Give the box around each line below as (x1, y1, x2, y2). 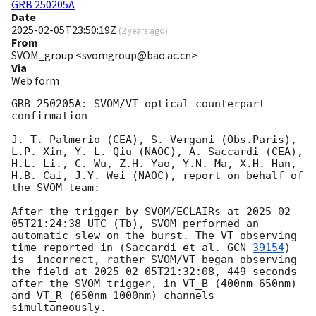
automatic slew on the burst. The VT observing (11, 229, 297, 243)
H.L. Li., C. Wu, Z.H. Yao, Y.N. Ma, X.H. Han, (11, 157, 297, 171)
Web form (11, 73, 59, 88)
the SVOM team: (11, 181, 100, 195)
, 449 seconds (214, 265, 297, 279)
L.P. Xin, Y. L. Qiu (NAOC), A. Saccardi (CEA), (11, 145, 303, 159)
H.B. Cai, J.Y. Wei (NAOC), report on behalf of (11, 169, 303, 183)
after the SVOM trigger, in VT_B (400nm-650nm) (11, 277, 297, 291)
